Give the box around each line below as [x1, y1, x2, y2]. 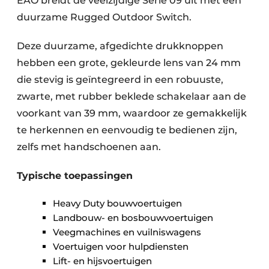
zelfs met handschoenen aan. [17, 141, 161, 153]
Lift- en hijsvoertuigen [53, 255, 152, 267]
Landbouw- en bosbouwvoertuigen [53, 212, 213, 223]
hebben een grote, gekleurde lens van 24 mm [17, 57, 241, 68]
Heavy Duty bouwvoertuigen [53, 198, 182, 209]
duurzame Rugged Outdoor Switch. [17, 11, 192, 23]
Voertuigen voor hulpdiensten [53, 241, 189, 252]
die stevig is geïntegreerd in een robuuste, [17, 74, 223, 85]
